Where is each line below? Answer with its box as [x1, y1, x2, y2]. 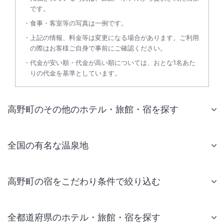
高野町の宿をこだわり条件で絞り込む [7, 176, 160, 186]
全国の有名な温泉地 [7, 140, 88, 150]
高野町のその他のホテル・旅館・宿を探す [7, 104, 178, 114]
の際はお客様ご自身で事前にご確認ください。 [30, 44, 166, 52]
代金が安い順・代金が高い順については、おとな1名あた [30, 58, 195, 66]
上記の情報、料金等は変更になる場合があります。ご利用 [30, 33, 199, 41]
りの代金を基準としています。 [30, 69, 121, 77]
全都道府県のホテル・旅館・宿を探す [7, 212, 160, 222]
